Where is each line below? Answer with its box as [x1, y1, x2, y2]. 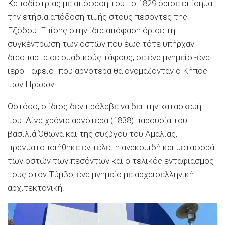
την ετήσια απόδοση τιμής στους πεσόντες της [8, 12, 187, 22]
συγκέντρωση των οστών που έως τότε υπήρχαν [8, 39, 194, 49]
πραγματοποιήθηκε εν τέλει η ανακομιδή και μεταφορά [8, 142, 214, 153]
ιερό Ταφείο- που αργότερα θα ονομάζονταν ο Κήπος [8, 66, 207, 76]
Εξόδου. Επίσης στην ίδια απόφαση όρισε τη [8, 25, 175, 36]
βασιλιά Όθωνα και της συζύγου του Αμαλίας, [8, 129, 177, 139]
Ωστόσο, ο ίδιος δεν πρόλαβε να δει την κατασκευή [8, 101, 201, 112]
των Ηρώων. [8, 79, 56, 90]
